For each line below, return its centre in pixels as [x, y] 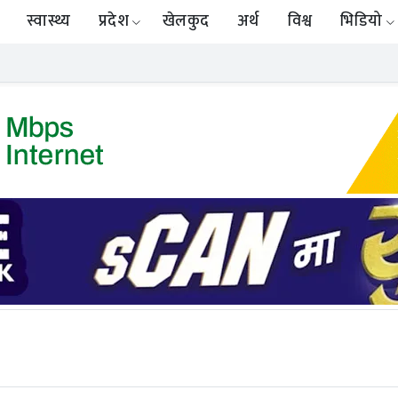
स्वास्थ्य [49, 22]
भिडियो [362, 22]
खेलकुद [186, 22]
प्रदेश [114, 22]
